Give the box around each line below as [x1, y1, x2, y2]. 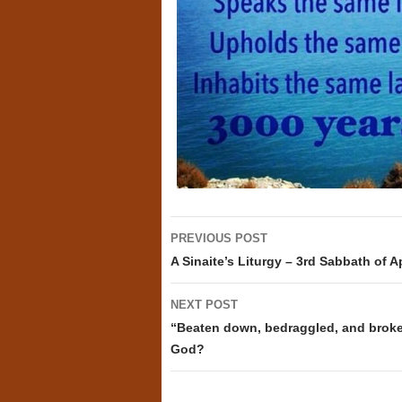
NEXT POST [170, 298, 238, 312]
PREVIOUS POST [170, 232, 267, 246]
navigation [169, 249, 274, 276]
